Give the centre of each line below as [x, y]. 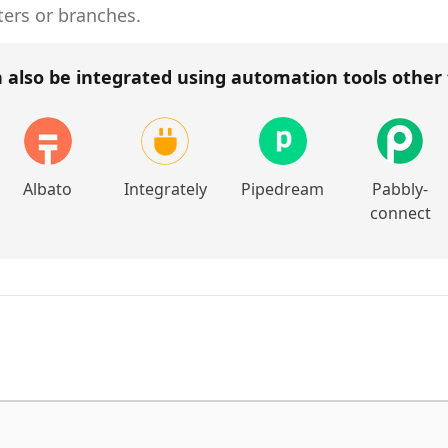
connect [400, 213]
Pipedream [283, 189]
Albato [48, 189]
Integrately [165, 189]
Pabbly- [400, 189]
